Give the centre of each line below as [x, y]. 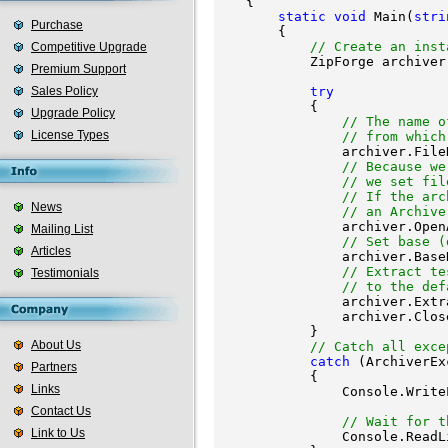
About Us [56, 345]
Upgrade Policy [73, 113]
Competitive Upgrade [89, 47]
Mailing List [62, 229]
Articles [51, 251]
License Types [70, 135]
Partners [54, 367]
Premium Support [78, 69]
